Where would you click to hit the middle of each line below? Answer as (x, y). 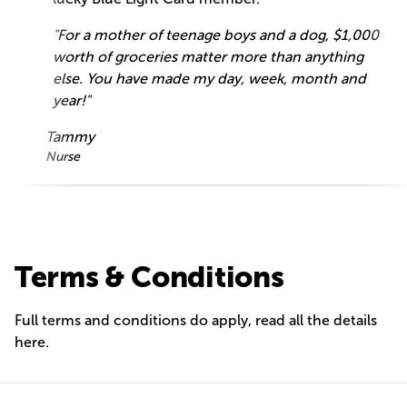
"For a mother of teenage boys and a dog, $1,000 (215, 35)
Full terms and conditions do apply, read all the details (196, 320)
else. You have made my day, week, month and (209, 79)
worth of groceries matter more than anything (208, 57)
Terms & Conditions (149, 277)
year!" (71, 101)
